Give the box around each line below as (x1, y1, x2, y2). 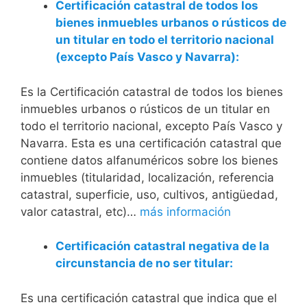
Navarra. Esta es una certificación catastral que (21, 136, 282, 150)
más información (140, 204, 231, 219)
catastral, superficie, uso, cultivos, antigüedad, (21, 187, 278, 201)
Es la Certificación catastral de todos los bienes (21, 84, 283, 99)
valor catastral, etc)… (21, 204, 140, 219)
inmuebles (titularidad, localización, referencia (21, 170, 274, 184)
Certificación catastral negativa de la (56, 239, 269, 253)
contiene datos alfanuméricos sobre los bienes (21, 153, 278, 167)
